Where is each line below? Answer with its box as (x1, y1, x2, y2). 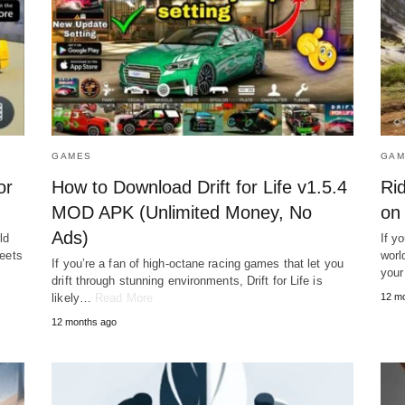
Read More (95, 291, 154, 306)
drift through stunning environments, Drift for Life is (52, 274, 323, 288)
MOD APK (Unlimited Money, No (52, 202, 313, 223)
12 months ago (52, 316, 118, 328)
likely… (52, 291, 96, 306)
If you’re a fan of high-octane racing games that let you (52, 257, 344, 271)
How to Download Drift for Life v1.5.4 (52, 177, 348, 198)
